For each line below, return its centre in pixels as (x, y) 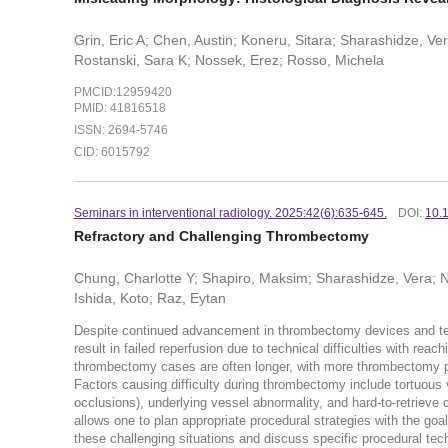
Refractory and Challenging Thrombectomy (221, 235)
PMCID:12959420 (122, 92)
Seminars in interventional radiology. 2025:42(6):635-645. (230, 212)
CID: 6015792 (111, 151)
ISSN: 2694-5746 (120, 129)
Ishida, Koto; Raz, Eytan (149, 297)
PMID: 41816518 (119, 108)
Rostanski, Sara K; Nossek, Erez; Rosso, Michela (228, 59)
